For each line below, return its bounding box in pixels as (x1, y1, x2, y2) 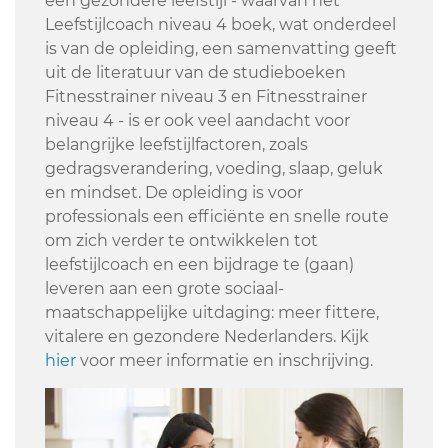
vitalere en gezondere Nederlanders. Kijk (45, 326, 369, 346)
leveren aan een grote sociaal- (45, 278, 284, 298)
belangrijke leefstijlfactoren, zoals (45, 134, 308, 154)
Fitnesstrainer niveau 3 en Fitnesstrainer (45, 86, 367, 106)
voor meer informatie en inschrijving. (76, 350, 373, 370)
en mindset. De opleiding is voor (45, 182, 303, 202)
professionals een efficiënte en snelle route (45, 206, 389, 226)
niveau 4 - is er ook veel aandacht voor (45, 110, 350, 130)
